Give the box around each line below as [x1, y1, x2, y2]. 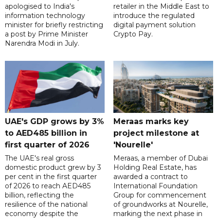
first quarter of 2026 [5, 140, 90, 149]
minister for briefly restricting [5, 20, 103, 29]
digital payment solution [113, 20, 196, 29]
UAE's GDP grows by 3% [5, 116, 104, 126]
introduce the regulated [113, 11, 195, 20]
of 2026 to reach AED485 [5, 181, 91, 190]
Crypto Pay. [113, 29, 153, 38]
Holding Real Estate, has [113, 163, 197, 172]
